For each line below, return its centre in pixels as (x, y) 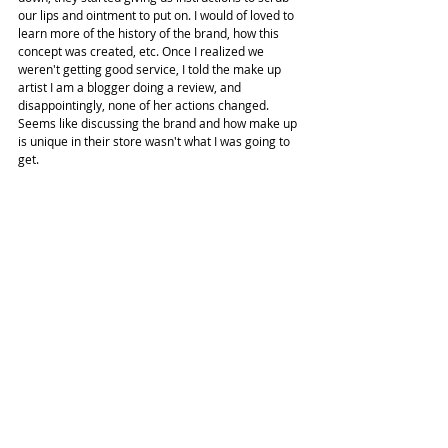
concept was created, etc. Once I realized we (142, 50)
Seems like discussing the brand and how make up (159, 122)
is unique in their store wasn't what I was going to (155, 140)
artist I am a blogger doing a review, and (131, 86)
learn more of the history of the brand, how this (150, 32)
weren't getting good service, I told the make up (151, 68)
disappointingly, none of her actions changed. (145, 104)
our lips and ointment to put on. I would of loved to (157, 14)
